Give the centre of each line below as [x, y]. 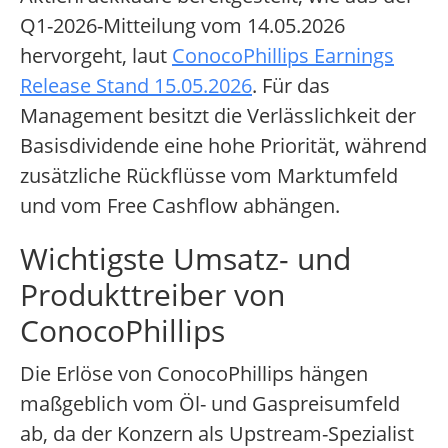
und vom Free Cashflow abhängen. [180, 206]
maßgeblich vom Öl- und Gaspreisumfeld [210, 404]
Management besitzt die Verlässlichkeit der [218, 116]
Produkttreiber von [152, 295]
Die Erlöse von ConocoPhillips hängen [194, 374]
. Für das [291, 86]
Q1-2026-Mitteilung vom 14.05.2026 [182, 26]
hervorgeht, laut [96, 56]
